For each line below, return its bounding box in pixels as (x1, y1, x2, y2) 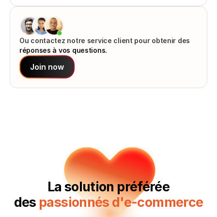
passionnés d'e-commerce (39, 194, 203, 210)
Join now (30, 62, 64, 72)
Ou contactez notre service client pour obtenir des (19, 36, 190, 45)
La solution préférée (47, 179, 170, 195)
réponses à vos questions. (19, 46, 108, 54)
